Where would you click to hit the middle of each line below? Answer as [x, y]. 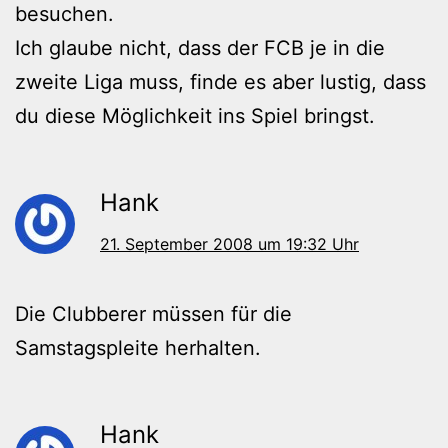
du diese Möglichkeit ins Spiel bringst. [195, 116]
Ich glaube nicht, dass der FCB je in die [200, 48]
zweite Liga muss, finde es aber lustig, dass [220, 82]
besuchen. [64, 14]
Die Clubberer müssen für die [153, 314]
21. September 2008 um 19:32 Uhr [229, 244]
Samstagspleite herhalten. [138, 348]
